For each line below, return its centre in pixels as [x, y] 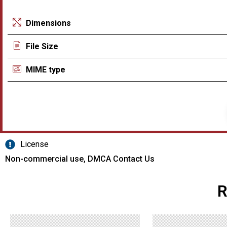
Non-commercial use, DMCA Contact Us [80, 159]
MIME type [46, 69]
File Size [42, 46]
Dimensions [49, 23]
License [34, 144]
